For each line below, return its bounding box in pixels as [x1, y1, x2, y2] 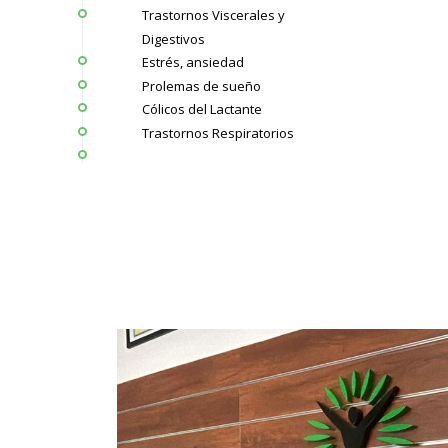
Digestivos [141, 29, 205, 48]
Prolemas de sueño [141, 76, 261, 95]
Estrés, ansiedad [141, 52, 244, 71]
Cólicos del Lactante [141, 99, 262, 118]
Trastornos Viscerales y [141, 5, 285, 24]
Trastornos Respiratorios [141, 123, 294, 142]
